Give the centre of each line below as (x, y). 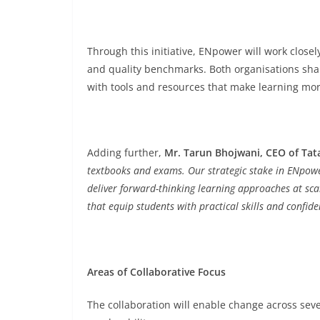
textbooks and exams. (136, 170)
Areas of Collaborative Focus (156, 272)
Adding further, (126, 152)
